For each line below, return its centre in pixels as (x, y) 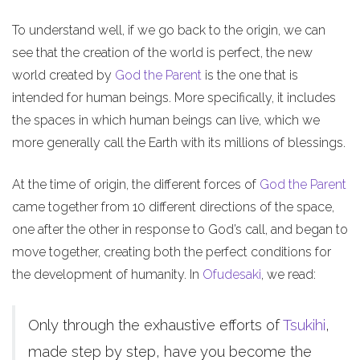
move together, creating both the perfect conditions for (172, 252)
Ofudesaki (232, 274)
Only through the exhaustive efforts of (155, 325)
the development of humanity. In (107, 274)
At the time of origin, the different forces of (136, 184)
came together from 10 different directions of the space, (173, 207)
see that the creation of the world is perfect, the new (162, 53)
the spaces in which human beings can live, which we (166, 120)
